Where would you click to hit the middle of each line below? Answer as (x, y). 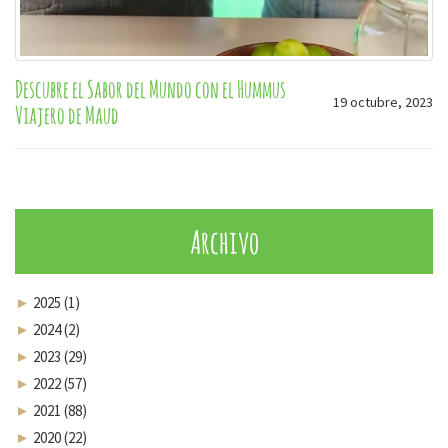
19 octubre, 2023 (383, 102)
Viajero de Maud (67, 115)
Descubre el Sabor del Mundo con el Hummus (150, 89)
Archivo (224, 242)
